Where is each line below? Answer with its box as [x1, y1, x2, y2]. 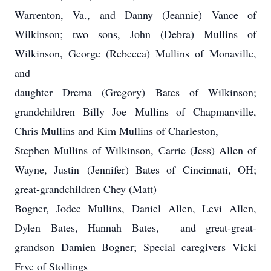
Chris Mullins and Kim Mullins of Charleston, [15, 123, 218, 138]
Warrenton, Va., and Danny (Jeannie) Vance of [15, 7, 256, 22]
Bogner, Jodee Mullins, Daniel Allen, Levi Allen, [15, 201, 256, 215]
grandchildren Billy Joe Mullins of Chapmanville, [15, 104, 256, 119]
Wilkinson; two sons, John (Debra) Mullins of [15, 27, 256, 41]
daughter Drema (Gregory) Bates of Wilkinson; [15, 85, 256, 99]
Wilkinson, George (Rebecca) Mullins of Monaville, [15, 46, 256, 60]
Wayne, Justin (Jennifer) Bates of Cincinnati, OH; [15, 162, 256, 177]
